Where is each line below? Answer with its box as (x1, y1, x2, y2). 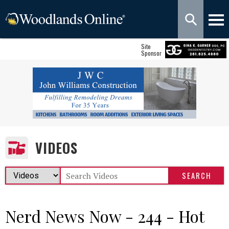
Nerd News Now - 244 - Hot (5, 205, 204, 227)
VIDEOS (35, 137, 78, 158)
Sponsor (141, 49, 162, 57)
